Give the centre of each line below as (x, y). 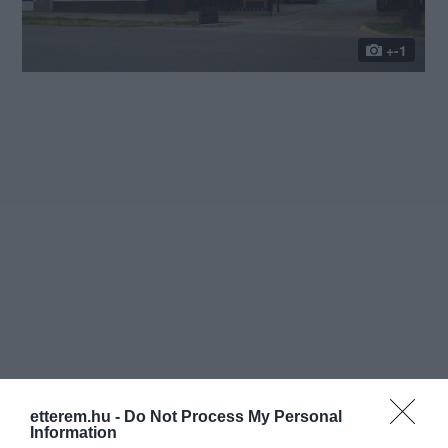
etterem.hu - (77, 416)
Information (73, 432)
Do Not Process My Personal (233, 416)
